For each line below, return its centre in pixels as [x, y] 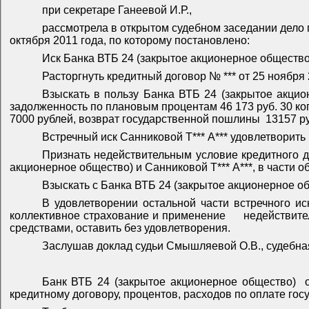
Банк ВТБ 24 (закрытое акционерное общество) [171, 282]
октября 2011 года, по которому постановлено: [130, 41]
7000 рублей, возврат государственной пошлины [135, 119]
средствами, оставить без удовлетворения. [120, 228]
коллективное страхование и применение [118, 216]
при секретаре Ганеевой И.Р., [117, 10]
